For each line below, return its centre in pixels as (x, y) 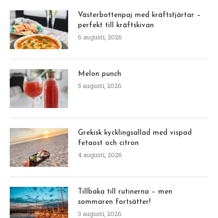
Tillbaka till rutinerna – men (125, 192)
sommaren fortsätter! (114, 202)
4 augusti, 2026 (100, 154)
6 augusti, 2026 (100, 37)
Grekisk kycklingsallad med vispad (135, 133)
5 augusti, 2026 (100, 85)
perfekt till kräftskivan (116, 25)
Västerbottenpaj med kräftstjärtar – (139, 15)
